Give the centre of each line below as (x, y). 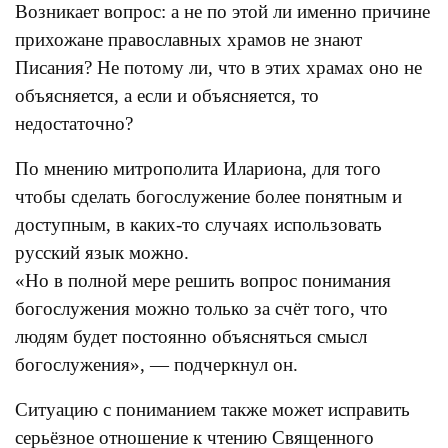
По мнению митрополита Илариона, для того (198, 168)
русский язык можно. (102, 252)
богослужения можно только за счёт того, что (201, 308)
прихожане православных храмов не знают (188, 39)
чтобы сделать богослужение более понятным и (208, 196)
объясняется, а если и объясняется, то (167, 95)
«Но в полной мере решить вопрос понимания (203, 280)
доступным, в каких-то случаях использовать (198, 224)
